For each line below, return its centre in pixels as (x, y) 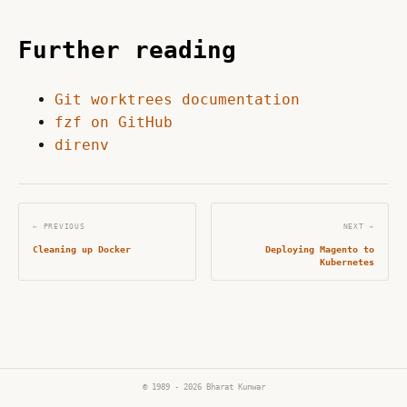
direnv (82, 145)
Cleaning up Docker (82, 249)
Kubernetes (347, 262)
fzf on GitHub (114, 123)
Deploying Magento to (320, 249)
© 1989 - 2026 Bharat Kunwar (203, 387)
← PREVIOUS (59, 226)
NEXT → (358, 226)
